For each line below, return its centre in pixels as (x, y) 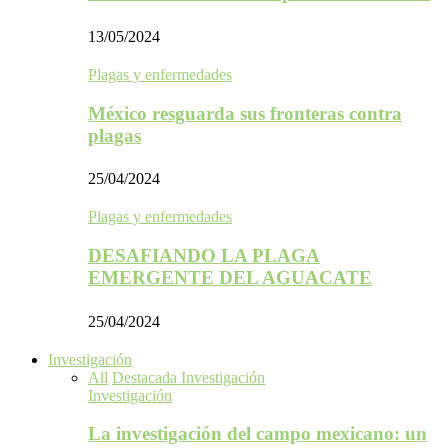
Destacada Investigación (188, 377)
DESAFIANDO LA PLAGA (204, 256)
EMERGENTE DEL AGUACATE (230, 278)
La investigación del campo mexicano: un (257, 434)
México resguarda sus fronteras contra (245, 113)
